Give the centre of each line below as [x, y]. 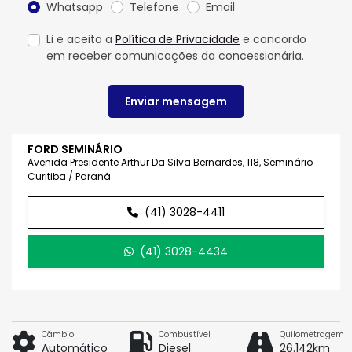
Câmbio [58, 334]
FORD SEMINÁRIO [75, 149]
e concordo [273, 40]
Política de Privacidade [178, 40]
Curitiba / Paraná [69, 176]
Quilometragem [312, 334]
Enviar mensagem [176, 101]
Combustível [185, 334]
